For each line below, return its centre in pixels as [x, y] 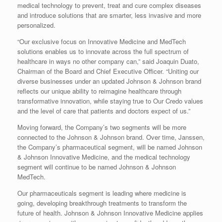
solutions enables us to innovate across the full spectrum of [103, 52]
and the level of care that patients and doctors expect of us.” [104, 111]
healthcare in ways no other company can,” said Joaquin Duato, [108, 61]
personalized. [36, 25]
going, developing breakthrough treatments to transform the [102, 203]
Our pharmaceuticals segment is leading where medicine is [102, 193]
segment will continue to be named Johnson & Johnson [97, 167]
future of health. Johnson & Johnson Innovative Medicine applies [110, 213]
